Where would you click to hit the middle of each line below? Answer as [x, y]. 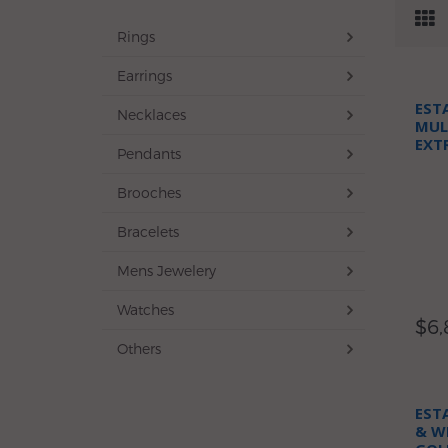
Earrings [144, 75]
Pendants [149, 153]
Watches [145, 309]
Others [139, 348]
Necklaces [151, 114]
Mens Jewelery [166, 270]
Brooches [149, 192]
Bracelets [148, 231]
